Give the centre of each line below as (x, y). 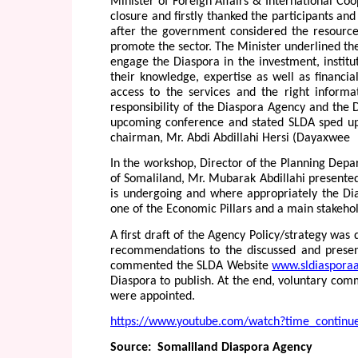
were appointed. (153, 296)
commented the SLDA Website (191, 266)
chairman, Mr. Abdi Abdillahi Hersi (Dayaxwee (230, 138)
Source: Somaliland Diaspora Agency (211, 348)
